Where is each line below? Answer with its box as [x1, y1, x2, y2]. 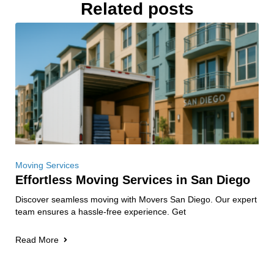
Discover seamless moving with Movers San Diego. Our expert [15, 194, 257, 204]
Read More [15, 234, 59, 245]
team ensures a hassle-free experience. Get [15, 206, 186, 217]
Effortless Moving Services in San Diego [15, 172, 250, 187]
